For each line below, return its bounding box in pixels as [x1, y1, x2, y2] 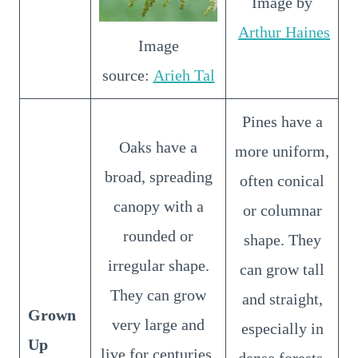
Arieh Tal [153, 66, 215, 84]
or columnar [242, 201, 322, 219]
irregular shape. [107, 256, 209, 274]
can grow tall [240, 260, 324, 278]
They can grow [110, 285, 206, 304]
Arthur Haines [238, 22, 330, 41]
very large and [112, 315, 205, 333]
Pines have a [241, 112, 323, 130]
